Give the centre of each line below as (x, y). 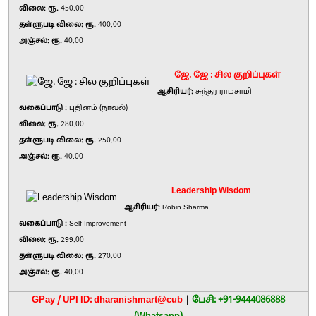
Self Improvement (97, 224)
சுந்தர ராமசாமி (223, 92)
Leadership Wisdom (211, 191)
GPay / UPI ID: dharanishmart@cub (107, 300)
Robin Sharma (184, 208)
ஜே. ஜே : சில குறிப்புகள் (227, 75)
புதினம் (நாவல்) (97, 108)
